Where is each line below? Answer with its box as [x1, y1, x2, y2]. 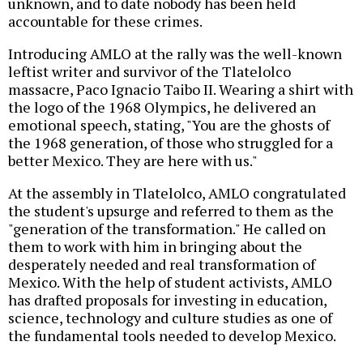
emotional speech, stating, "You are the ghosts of [8, 115, 330, 135]
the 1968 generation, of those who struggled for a [8, 133, 333, 153]
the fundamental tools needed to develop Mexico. [8, 326, 336, 346]
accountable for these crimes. [8, 11, 203, 32]
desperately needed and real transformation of [8, 254, 315, 275]
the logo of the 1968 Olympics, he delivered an [8, 97, 316, 117]
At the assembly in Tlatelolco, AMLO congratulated [8, 183, 346, 203]
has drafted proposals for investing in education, [8, 290, 327, 310]
